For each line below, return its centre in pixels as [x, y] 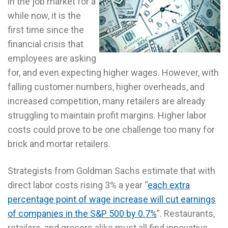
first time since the [46, 30]
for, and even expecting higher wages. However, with [113, 72]
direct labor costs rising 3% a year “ [78, 185]
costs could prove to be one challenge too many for [111, 129]
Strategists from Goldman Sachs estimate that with [111, 170]
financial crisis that [46, 44]
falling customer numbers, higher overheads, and [106, 87]
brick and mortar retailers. [59, 144]
